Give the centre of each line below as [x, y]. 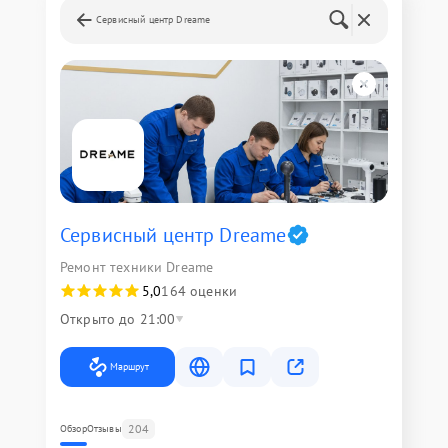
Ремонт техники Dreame [137, 267]
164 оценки [199, 291]
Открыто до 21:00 [118, 319]
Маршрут [129, 366]
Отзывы [104, 428]
